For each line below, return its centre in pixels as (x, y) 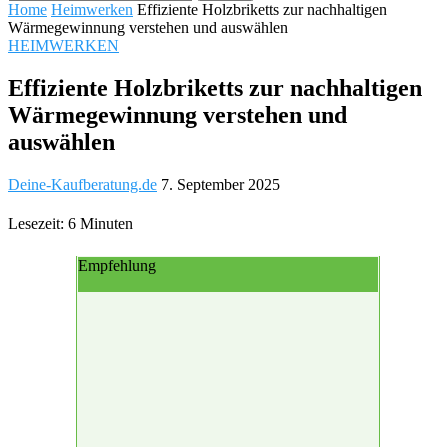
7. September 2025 (220, 184)
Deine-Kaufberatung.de (82, 184)
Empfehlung (117, 265)
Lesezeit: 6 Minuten (70, 223)
